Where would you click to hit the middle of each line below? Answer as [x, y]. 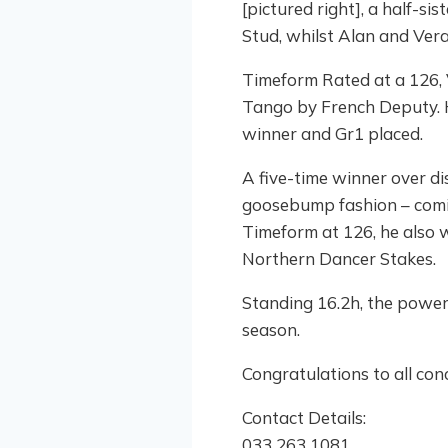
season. [271, 329]
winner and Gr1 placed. [332, 133]
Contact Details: [304, 417]
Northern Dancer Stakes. [339, 258]
